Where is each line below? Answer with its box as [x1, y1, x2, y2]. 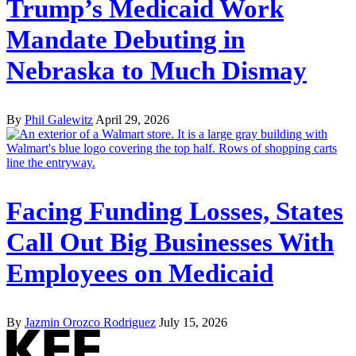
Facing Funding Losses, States [6, 196, 343, 226]
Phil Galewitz [25, 113, 93, 127]
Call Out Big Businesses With [6, 227, 334, 257]
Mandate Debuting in [6, 25, 245, 55]
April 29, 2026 [95, 113, 169, 127]
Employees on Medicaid [6, 258, 273, 288]
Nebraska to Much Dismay [6, 56, 307, 86]
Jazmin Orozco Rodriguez [25, 315, 156, 329]
